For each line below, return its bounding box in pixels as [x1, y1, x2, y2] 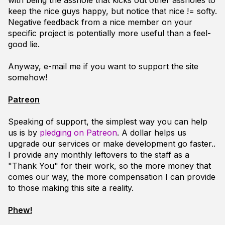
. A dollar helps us [117, 128, 186, 138]
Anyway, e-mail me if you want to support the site [8, 61, 198, 71]
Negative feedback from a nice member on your [8, 17, 192, 27]
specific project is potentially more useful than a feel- [8, 28, 211, 38]
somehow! [8, 72, 47, 82]
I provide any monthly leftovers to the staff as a [8, 150, 189, 160]
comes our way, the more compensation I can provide [8, 172, 215, 182]
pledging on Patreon [40, 128, 117, 138]
